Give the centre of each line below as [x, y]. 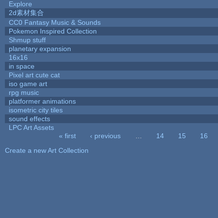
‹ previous [106, 136]
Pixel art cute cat [34, 75]
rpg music [24, 92]
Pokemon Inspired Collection [53, 31]
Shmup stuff [27, 40]
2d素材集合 [26, 12]
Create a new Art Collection [46, 150]
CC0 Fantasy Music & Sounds [54, 22]
